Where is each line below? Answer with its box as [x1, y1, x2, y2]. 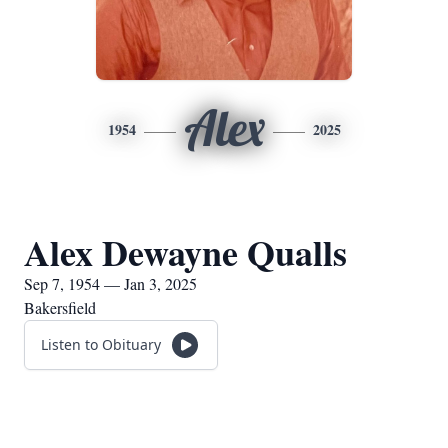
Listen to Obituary [41, 335, 161, 354]
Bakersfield [24, 297, 96, 318]
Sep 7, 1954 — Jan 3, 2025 [24, 273, 197, 294]
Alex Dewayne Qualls [24, 226, 347, 278]
